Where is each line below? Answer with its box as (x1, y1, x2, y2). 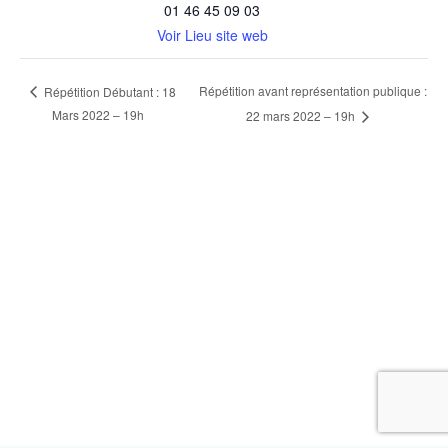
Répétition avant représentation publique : (198, 82, 427, 100)
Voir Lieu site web (156, 24, 268, 45)
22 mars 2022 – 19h (245, 106, 358, 124)
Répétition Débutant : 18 (41, 82, 177, 100)
